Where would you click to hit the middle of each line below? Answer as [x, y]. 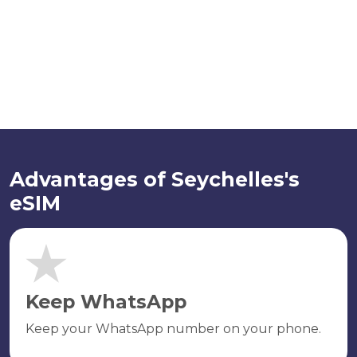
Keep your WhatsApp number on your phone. [173, 329]
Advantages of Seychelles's [155, 179]
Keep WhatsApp [106, 302]
